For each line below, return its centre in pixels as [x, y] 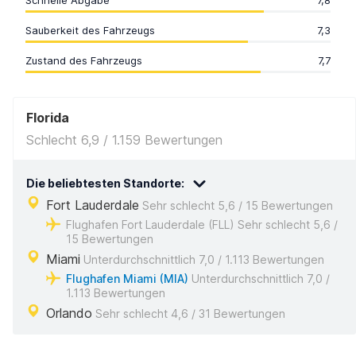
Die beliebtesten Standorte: [105, 183]
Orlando [69, 313]
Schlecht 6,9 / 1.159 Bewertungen [124, 140]
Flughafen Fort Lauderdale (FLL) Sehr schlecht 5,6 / [202, 224]
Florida [48, 118]
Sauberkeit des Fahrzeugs [90, 30]
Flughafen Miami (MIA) [127, 279]
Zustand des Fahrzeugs [84, 60]
